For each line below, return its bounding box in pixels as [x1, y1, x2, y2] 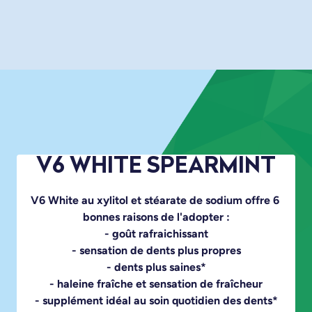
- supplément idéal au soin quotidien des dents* [34, 294, 278, 307]
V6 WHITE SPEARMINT [36, 156, 276, 178]
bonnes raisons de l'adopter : [82, 210, 230, 224]
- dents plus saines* [106, 260, 206, 274]
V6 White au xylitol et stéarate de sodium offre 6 [30, 194, 279, 207]
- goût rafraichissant [104, 227, 208, 240]
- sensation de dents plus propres [71, 244, 241, 257]
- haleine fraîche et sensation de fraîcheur [49, 277, 263, 290]
